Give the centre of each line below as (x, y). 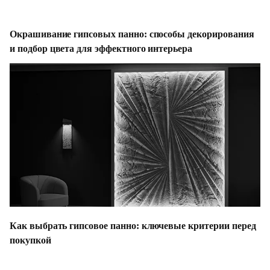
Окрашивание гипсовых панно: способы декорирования (132, 34)
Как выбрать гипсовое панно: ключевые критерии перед (133, 226)
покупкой (30, 240)
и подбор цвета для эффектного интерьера (101, 49)
